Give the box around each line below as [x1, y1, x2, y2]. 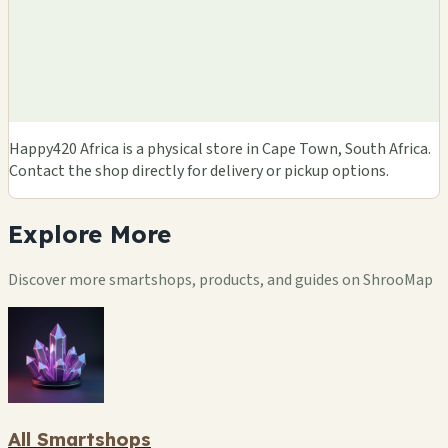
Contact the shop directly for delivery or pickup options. [9, 159, 389, 182]
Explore [8, 218, 102, 249]
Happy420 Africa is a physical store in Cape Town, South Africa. [9, 137, 431, 160]
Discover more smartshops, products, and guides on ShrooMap [8, 268, 433, 291]
